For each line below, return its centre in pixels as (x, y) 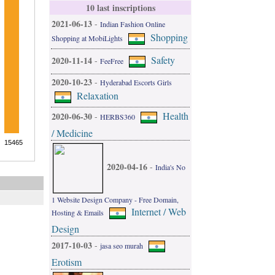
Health (176, 115)
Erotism (67, 262)
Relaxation (98, 95)
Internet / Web (159, 211)
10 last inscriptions (120, 8)
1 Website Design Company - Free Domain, (115, 199)
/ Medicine (72, 133)
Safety (163, 60)
